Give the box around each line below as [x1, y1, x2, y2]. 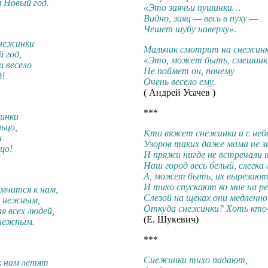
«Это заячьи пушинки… [144, 2, 240, 13]
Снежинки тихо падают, [144, 254, 248, 265]
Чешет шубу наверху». [144, 23, 236, 34]
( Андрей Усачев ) [144, 87, 215, 98]
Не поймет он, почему [144, 65, 234, 76]
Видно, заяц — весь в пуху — [144, 13, 258, 23]
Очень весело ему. [144, 76, 215, 87]
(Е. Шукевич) [144, 214, 199, 224]
